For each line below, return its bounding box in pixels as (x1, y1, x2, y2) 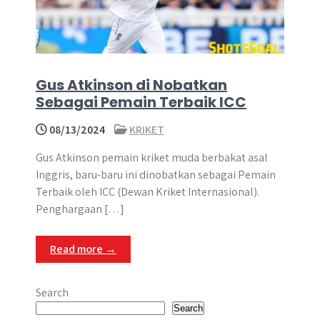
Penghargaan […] (36, 201, 124, 216)
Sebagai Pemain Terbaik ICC (36, 92, 246, 112)
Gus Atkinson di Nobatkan (36, 75, 227, 95)
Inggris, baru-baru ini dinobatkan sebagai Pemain (36, 167, 276, 182)
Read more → (50, 241, 116, 256)
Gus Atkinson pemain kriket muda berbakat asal (36, 150, 268, 165)
